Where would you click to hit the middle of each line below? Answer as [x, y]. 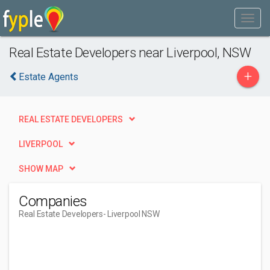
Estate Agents [49, 77]
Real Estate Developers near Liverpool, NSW [130, 52]
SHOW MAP [41, 169]
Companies [53, 201]
